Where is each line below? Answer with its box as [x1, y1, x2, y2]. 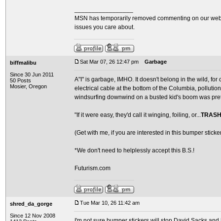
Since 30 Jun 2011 [10, 72, 54, 77]
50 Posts [10, 77, 31, 83]
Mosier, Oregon [10, 83, 47, 89]
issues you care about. [74, 24, 135, 31]
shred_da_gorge [10, 201, 52, 207]
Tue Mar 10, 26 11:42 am [80, 200, 140, 206]
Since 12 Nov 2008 [10, 213, 55, 219]
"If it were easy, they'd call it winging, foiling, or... [74, 111, 201, 118]
